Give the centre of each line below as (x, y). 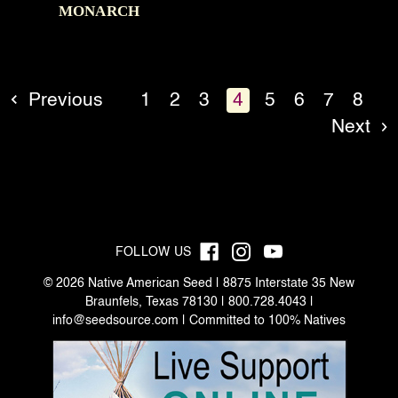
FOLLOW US (153, 252)
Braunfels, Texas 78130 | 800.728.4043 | (199, 302)
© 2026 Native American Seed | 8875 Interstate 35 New (199, 283)
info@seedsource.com (115, 320)
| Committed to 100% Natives (262, 320)
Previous (63, 100)
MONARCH (99, 11)
